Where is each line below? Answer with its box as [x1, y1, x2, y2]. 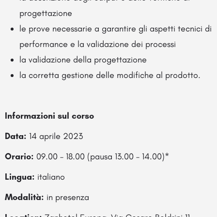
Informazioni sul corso [5, 110, 94, 122]
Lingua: [5, 171, 35, 183]
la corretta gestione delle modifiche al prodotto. [19, 70, 201, 81]
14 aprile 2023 [27, 131, 83, 142]
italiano [35, 171, 65, 183]
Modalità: [5, 192, 44, 203]
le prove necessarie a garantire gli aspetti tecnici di [19, 23, 212, 34]
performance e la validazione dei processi [19, 39, 176, 50]
